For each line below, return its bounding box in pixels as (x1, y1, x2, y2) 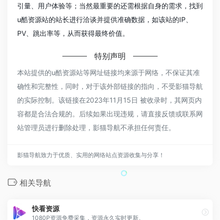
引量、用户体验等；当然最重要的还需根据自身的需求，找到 (17, 1, 203, 10)
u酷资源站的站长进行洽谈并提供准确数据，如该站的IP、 (17, 15, 192, 24)
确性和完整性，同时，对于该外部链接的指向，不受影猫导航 (17, 82, 203, 90)
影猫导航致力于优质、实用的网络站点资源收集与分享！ (17, 151, 165, 159)
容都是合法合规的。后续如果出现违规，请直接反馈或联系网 (17, 109, 203, 118)
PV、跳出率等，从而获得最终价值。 (17, 28, 129, 37)
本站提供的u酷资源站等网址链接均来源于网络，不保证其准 (17, 68, 200, 77)
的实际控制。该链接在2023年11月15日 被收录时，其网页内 (17, 95, 202, 104)
